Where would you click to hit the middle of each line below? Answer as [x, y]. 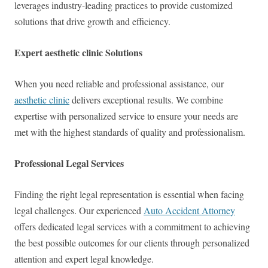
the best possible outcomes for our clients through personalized [132, 243]
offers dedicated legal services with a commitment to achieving [132, 227]
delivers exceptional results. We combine [146, 100]
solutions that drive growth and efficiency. [92, 22]
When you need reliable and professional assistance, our [119, 84]
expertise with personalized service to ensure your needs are [126, 116]
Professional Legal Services [69, 163]
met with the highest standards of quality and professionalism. [130, 132]
